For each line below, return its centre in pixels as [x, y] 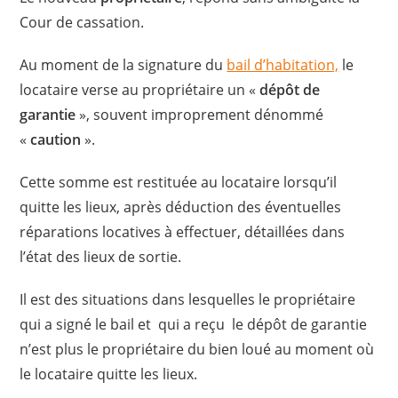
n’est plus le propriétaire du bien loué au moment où [197, 349]
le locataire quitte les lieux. [109, 374]
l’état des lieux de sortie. [101, 256]
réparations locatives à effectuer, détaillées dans [183, 231]
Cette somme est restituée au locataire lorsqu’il [179, 182]
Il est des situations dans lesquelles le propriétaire [188, 299]
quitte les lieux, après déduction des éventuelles [181, 207]
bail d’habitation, [283, 64]
